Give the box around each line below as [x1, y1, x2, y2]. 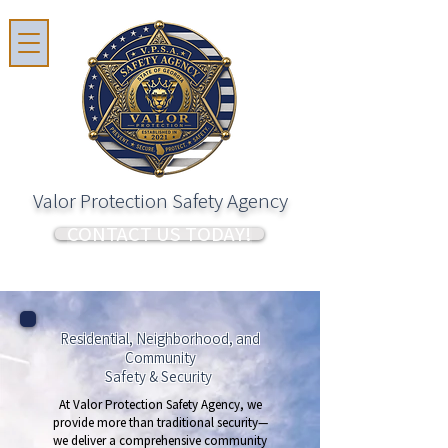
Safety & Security [105, 367, 215, 386]
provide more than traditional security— [52, 414, 268, 431]
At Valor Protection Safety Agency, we [58, 396, 262, 413]
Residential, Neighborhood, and [60, 329, 260, 348]
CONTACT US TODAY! [67, 220, 252, 247]
